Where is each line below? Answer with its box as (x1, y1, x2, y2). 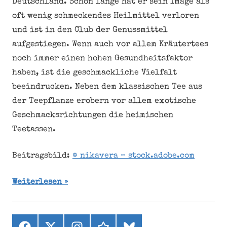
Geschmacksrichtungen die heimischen (12, 111, 173, 120)
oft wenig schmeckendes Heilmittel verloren (12, 12, 199, 20)
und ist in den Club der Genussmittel (12, 26, 168, 34)
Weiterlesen (12, 178, 62, 186)
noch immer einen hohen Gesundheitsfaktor (12, 55, 193, 63)
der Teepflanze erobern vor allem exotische (12, 97, 196, 105)
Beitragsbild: (12, 152, 72, 160)
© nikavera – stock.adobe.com (72, 152, 195, 160)
